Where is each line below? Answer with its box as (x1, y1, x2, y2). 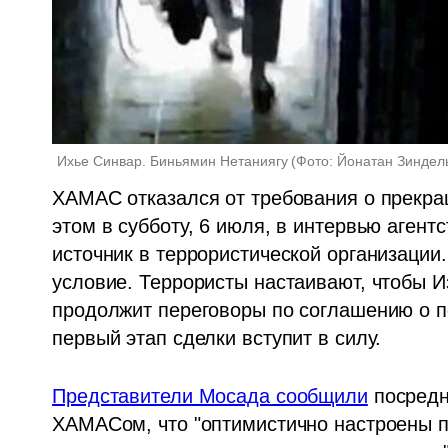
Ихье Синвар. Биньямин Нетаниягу (57, 153, 289, 170)
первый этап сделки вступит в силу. (52, 327, 388, 350)
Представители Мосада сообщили (52, 385, 368, 408)
